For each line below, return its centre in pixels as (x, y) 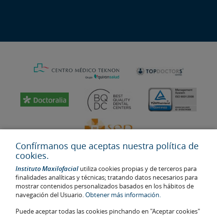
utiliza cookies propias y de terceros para (138, 169)
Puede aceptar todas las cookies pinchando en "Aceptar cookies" (108, 211)
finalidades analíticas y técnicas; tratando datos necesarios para (107, 177)
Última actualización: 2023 (48, 199)
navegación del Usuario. (50, 195)
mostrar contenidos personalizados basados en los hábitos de (105, 186)
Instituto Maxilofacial (47, 169)
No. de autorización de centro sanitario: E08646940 (84, 207)
